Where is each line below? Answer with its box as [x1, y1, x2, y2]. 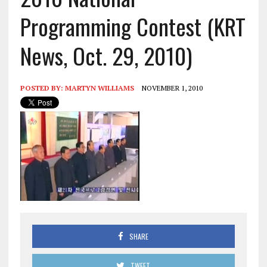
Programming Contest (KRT [20, 9, 246, 43]
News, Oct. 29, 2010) [20, 38, 192, 72]
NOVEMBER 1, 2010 [141, 83, 203, 92]
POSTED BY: [20, 83, 65, 92]
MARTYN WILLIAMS [64, 83, 134, 92]
